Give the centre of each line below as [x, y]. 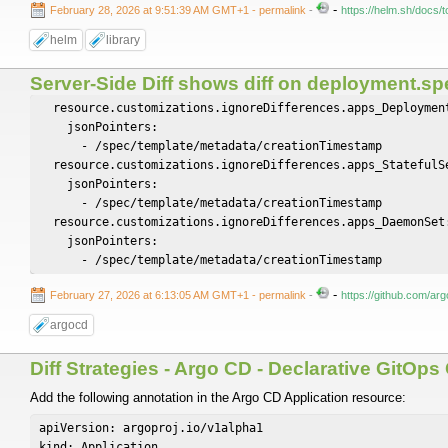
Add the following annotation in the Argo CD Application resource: [218, 397]
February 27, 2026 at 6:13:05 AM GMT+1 [151, 294]
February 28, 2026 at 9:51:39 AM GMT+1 [151, 9]
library [123, 39]
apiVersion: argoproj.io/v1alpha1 [151, 427]
